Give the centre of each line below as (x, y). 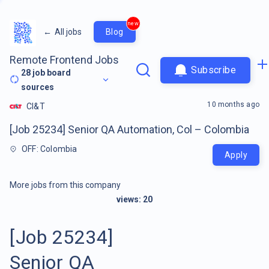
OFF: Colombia (50, 149)
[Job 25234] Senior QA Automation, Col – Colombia (129, 129)
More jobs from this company (65, 185)
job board (51, 72)
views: (130, 199)
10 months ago (233, 104)
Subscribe (213, 70)
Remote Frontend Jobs (64, 59)
